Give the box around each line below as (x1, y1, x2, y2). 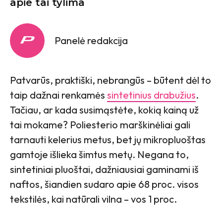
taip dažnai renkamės (10, 88, 107, 101)
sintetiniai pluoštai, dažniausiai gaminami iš (10, 163, 199, 175)
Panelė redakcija (55, 34, 128, 47)
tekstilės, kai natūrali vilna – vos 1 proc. (10, 192, 177, 205)
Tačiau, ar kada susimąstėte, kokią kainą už (10, 103, 199, 116)
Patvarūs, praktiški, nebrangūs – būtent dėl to (10, 73, 211, 86)
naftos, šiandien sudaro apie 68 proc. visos (10, 177, 199, 190)
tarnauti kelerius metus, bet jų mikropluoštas (10, 133, 206, 146)
